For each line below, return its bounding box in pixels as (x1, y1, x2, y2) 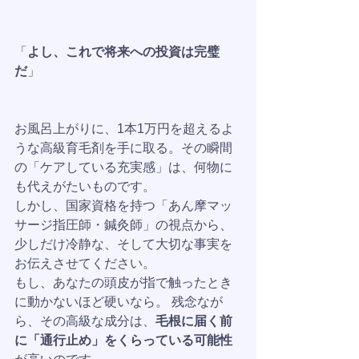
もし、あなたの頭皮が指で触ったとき (14, 276, 232, 289)
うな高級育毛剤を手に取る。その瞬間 (14, 141, 232, 155)
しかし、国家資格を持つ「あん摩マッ (14, 199, 232, 212)
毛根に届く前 (155, 314, 232, 328)
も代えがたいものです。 (14, 179, 155, 193)
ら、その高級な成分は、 (14, 314, 155, 328)
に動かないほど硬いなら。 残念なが (14, 295, 223, 309)
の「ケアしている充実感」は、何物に (14, 160, 232, 174)
